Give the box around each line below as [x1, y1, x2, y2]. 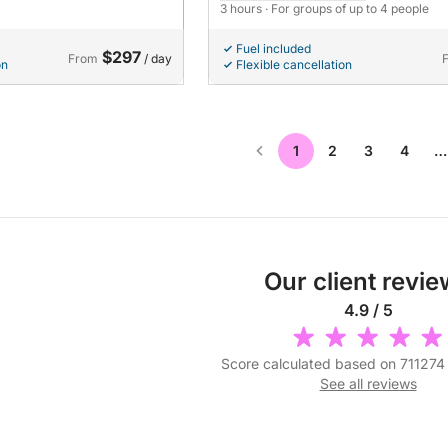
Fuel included [236, 41, 311, 57]
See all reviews [319, 375, 417, 393]
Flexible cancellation [236, 57, 352, 73]
